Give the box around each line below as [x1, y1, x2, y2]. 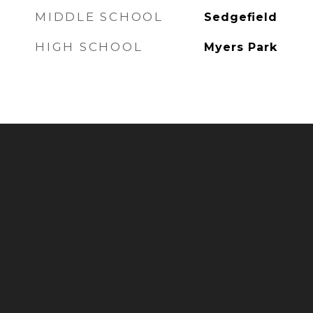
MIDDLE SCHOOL [35, 10, 163, 24]
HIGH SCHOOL [35, 40, 143, 54]
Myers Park [203, 41, 277, 54]
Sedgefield [203, 10, 277, 24]
